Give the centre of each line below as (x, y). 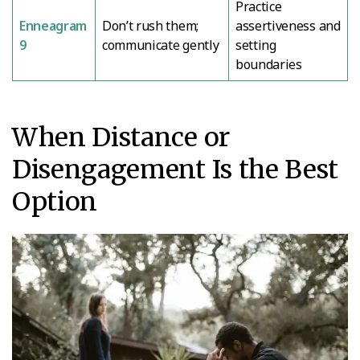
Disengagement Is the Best (175, 169)
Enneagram (53, 25)
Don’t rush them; (150, 25)
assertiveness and (288, 25)
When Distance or (121, 137)
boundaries (269, 64)
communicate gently (161, 45)
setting (256, 45)
